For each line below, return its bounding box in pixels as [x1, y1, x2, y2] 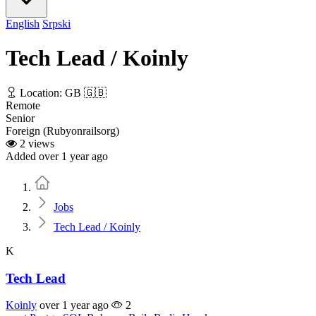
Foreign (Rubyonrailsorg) [6, 124, 119, 137]
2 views [17, 137, 54, 150]
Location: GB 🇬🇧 [17, 86, 107, 99]
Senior [6, 111, 35, 124]
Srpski [42, 18, 71, 30]
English [6, 18, 39, 30]
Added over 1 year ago [6, 150, 108, 162]
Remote [6, 99, 40, 111]
